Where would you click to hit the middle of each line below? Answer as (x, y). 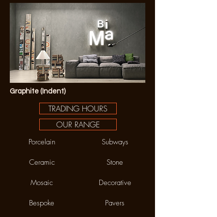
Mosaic (42, 183)
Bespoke (42, 203)
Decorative (115, 183)
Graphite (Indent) (38, 91)
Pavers (115, 203)
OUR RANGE (78, 124)
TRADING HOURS (78, 108)
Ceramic (42, 162)
